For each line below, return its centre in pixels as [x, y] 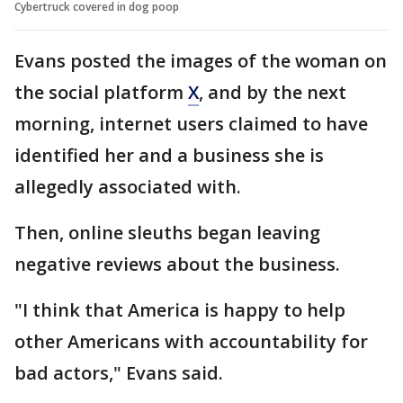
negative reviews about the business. [177, 264]
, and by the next [273, 92]
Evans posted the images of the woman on [201, 60]
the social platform [101, 92]
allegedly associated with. [128, 186]
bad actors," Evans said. [119, 372]
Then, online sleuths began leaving [167, 232]
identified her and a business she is [169, 155]
